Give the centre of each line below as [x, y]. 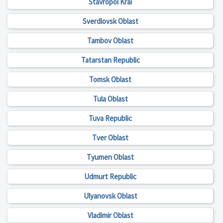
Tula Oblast [110, 99]
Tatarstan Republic [110, 60]
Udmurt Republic [110, 177]
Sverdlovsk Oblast [110, 21]
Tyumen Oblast [110, 157]
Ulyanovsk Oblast [110, 196]
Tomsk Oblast [110, 80]
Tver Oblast [110, 138]
